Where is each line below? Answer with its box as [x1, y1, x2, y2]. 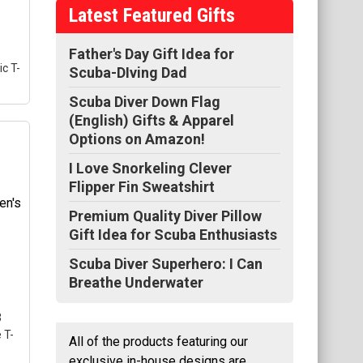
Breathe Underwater [69, 273, 203, 291]
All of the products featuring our [69, 333, 248, 349]
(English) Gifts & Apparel [69, 111, 234, 129]
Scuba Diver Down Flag [69, 92, 220, 110]
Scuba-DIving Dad [69, 63, 187, 81]
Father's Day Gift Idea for [69, 45, 234, 62]
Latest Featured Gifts [69, 3, 235, 27]
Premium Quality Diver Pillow [69, 207, 262, 224]
